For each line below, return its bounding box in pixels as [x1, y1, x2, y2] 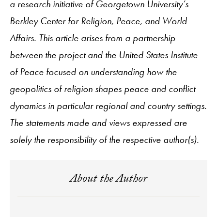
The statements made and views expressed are [10, 116, 187, 129]
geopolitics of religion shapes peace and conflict [10, 82, 195, 95]
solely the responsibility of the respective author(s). [10, 133, 199, 146]
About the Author [70, 170, 147, 190]
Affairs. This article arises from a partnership [10, 31, 175, 44]
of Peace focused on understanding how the [10, 65, 177, 78]
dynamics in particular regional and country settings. [10, 99, 207, 112]
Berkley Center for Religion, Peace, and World [10, 14, 187, 27]
